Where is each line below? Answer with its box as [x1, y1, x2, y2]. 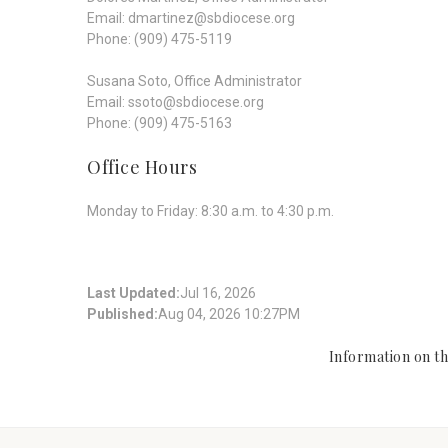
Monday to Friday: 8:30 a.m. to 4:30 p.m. [87, 203, 334, 219]
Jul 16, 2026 [180, 285, 256, 301]
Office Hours [87, 155, 197, 179]
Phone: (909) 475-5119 [87, 31, 232, 47]
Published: [87, 306, 158, 322]
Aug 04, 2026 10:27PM [158, 306, 300, 322]
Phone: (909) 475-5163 [87, 115, 232, 131]
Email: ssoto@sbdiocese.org [87, 94, 264, 110]
